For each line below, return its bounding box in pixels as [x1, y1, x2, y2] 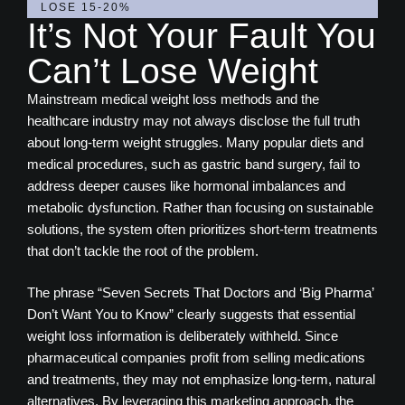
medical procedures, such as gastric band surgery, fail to [27, 155, 360, 172]
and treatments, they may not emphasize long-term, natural [27, 372, 375, 388]
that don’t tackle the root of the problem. [27, 242, 259, 259]
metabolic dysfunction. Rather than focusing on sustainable [27, 199, 373, 215]
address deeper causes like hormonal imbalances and [27, 177, 345, 193]
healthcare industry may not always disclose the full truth [27, 112, 360, 128]
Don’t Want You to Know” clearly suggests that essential [27, 306, 355, 323]
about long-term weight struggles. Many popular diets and [27, 134, 363, 150]
